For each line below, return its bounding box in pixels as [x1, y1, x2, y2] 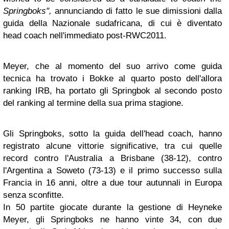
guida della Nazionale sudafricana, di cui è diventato [3, 18, 222, 28]
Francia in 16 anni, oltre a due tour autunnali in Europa [3, 178, 222, 188]
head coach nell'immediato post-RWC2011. [3, 31, 167, 40]
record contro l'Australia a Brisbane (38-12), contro [3, 153, 222, 163]
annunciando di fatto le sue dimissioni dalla [55, 6, 222, 16]
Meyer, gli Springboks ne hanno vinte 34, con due [3, 215, 222, 224]
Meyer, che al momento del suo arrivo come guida [3, 61, 222, 71]
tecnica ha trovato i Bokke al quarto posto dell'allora [3, 74, 222, 83]
